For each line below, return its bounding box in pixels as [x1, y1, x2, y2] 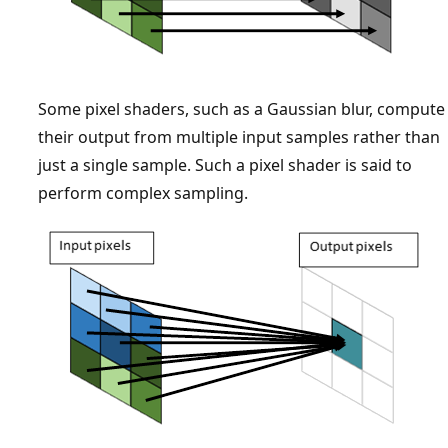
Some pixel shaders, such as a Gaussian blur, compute [38, 97, 445, 120]
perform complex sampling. [38, 181, 248, 204]
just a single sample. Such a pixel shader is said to [38, 153, 412, 176]
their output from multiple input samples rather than [38, 125, 440, 148]
